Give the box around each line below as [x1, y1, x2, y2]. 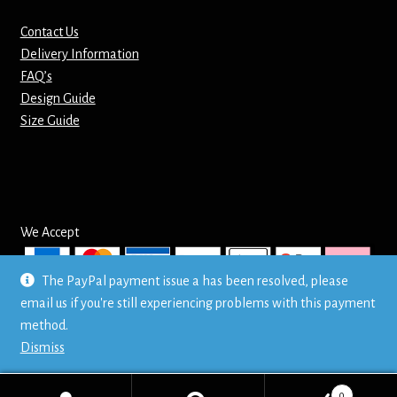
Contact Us [19, 25, 79, 40]
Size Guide [19, 113, 80, 128]
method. [19, 318, 68, 332]
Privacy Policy [19, 325, 97, 340]
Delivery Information [19, 47, 139, 62]
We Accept [19, 225, 79, 240]
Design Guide [19, 91, 96, 106]
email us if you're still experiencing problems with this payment [19, 296, 375, 310]
